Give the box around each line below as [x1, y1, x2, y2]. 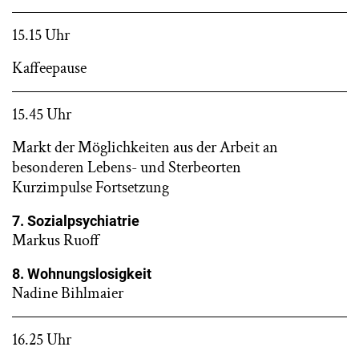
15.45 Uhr [12, 104, 71, 125]
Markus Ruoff [12, 230, 99, 251]
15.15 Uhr [12, 25, 70, 46]
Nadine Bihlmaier [12, 283, 123, 304]
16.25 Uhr [12, 329, 71, 350]
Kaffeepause [12, 58, 87, 79]
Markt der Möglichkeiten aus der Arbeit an [12, 137, 278, 158]
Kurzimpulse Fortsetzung [12, 177, 169, 198]
